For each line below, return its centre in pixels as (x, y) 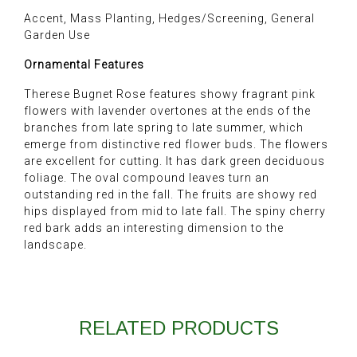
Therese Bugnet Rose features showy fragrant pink (170, 94)
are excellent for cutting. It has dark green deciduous (175, 161)
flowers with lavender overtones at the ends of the (167, 111)
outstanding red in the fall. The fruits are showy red (171, 195)
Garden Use (57, 35)
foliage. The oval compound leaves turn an (147, 178)
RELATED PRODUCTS (178, 328)
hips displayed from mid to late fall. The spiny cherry (175, 212)
